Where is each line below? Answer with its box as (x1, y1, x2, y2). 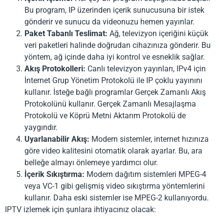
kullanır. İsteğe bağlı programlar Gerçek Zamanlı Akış (24, 87, 206, 97)
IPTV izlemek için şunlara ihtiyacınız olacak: (5, 204, 156, 214)
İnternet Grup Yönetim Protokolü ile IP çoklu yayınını (24, 75, 202, 85)
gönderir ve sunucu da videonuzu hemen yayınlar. (24, 17, 195, 26)
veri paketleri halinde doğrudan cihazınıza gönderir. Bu (24, 40, 211, 50)
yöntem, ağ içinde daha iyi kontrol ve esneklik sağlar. (24, 52, 205, 62)
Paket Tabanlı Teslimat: (24, 28, 108, 38)
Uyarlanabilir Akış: (24, 134, 89, 144)
